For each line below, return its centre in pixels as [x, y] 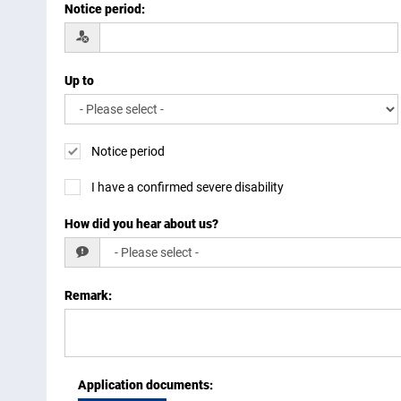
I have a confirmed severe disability [188, 188]
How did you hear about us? [141, 224]
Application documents [144, 385]
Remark [86, 296]
